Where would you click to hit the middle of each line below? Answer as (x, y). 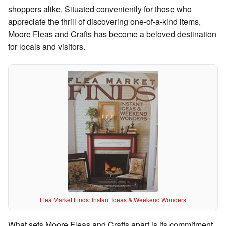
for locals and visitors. (47, 47)
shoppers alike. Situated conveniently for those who (100, 9)
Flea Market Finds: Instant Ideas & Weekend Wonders (113, 199)
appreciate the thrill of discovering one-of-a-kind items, (104, 21)
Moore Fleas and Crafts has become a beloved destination (112, 34)
